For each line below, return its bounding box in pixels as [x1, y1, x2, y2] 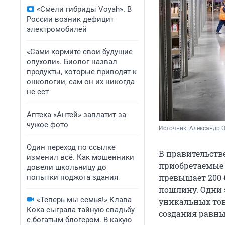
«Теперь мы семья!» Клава [37, 195, 132, 204]
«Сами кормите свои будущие [27, 47, 133, 56]
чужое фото [27, 120, 68, 129]
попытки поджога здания [27, 173, 118, 182]
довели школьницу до [27, 163, 106, 172]
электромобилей [27, 25, 87, 34]
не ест [27, 87, 49, 96]
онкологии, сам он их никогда [27, 77, 135, 86]
